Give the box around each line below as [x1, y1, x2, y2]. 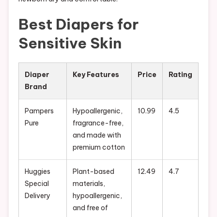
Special [24, 179, 49, 188]
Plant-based [72, 167, 114, 176]
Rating [168, 70, 192, 79]
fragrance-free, [72, 118, 124, 127]
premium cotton [72, 142, 125, 152]
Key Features [72, 70, 119, 79]
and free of [72, 203, 108, 212]
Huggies [24, 167, 50, 176]
